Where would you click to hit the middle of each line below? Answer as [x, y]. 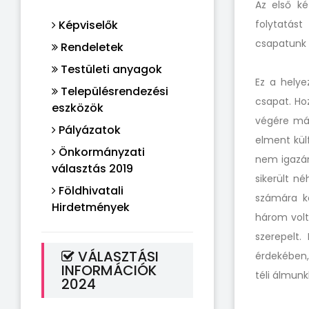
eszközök [78, 108]
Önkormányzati [100, 152]
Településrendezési [113, 91]
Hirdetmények [91, 207]
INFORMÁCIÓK [109, 270]
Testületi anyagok [110, 69]
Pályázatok [88, 130]
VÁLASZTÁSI [117, 257]
